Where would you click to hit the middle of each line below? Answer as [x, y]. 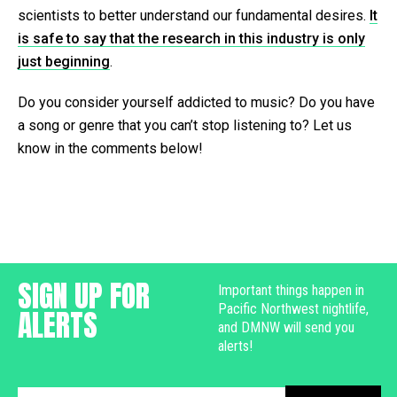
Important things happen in [291, 290]
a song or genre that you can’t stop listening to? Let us [185, 125]
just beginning [64, 61]
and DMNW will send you [286, 327]
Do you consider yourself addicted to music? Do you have [196, 102]
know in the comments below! [110, 148]
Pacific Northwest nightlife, [293, 308]
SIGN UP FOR [84, 295]
